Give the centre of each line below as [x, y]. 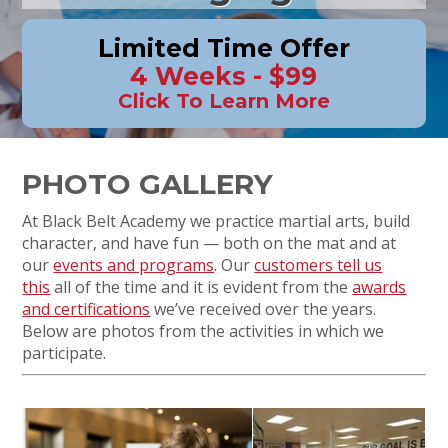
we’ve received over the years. [263, 309]
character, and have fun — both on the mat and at [209, 243]
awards [379, 287]
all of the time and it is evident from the [201, 287]
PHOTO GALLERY [148, 184]
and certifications [86, 309]
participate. [64, 353]
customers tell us [318, 265]
